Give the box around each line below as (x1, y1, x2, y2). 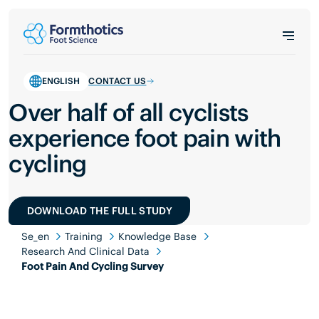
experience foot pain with (9, 122, 281, 153)
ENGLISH (41, 75, 80, 87)
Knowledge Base (118, 229, 197, 243)
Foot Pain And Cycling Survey (21, 259, 164, 273)
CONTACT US (88, 75, 147, 87)
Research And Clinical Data (21, 244, 150, 258)
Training (65, 229, 103, 243)
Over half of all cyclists (9, 97, 249, 127)
